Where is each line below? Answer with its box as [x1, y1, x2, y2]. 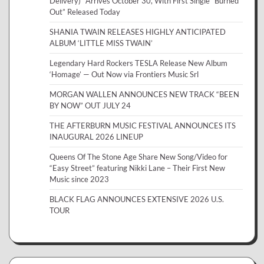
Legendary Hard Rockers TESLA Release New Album [49, 58, 227, 68]
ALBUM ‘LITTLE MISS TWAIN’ [49, 38, 153, 48]
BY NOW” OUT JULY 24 [49, 100, 131, 110]
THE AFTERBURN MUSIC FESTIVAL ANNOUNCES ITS [49, 120, 236, 130]
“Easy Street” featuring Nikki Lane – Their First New [49, 163, 225, 173]
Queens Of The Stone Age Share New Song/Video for [49, 151, 227, 161]
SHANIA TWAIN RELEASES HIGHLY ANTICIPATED [49, 27, 226, 37]
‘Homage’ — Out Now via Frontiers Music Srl [49, 69, 199, 79]
